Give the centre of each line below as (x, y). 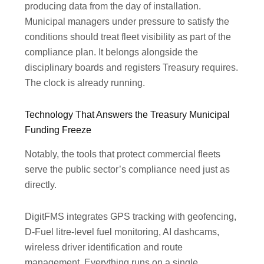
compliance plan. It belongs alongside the (112, 52)
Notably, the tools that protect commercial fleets (123, 154)
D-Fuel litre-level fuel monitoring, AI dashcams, (122, 232)
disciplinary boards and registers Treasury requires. (132, 68)
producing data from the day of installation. (113, 6)
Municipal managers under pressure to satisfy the (127, 22)
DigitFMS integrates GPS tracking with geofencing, (131, 217)
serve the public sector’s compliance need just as (128, 170)
